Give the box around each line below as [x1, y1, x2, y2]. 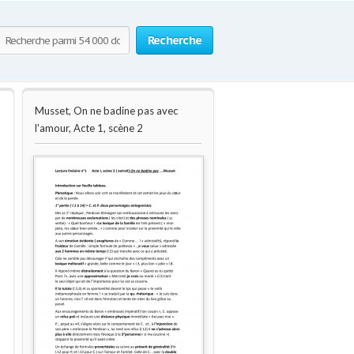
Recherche [147, 32, 201, 47]
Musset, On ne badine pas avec [35, 104, 178, 117]
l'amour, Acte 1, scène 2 [35, 122, 143, 134]
